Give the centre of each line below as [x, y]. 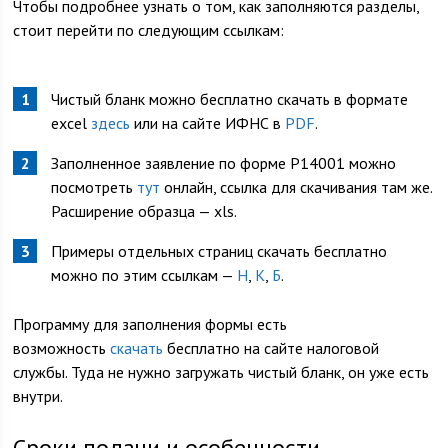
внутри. [38, 396]
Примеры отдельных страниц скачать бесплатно [219, 251]
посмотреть [94, 187]
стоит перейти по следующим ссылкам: [149, 30]
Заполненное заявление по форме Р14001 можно [224, 163]
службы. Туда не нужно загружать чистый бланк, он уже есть [221, 372]
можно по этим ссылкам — [144, 275]
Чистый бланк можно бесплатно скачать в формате [230, 99]
